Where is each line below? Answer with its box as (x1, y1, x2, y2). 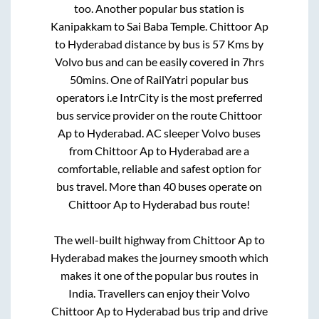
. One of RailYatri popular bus (106, 72, 249, 86)
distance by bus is (122, 36, 213, 51)
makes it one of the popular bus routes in (60, 268, 258, 282)
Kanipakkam (50, 19, 112, 33)
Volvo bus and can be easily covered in (54, 54, 242, 68)
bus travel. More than (56, 179, 164, 193)
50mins (70, 72, 107, 86)
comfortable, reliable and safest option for (57, 161, 261, 175)
